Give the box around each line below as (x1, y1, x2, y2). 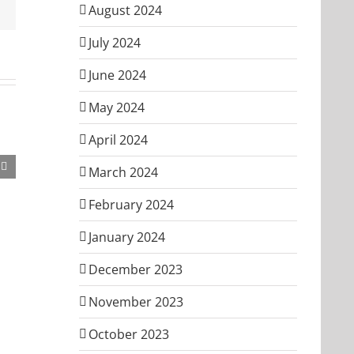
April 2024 (88, 130, 148, 149)
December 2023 (88, 260, 183, 278)
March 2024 (88, 163, 158, 181)
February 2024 (88, 195, 174, 213)
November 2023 (88, 292, 183, 311)
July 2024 (88, 33, 141, 51)
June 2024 (88, 66, 146, 84)
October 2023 (88, 325, 169, 343)
